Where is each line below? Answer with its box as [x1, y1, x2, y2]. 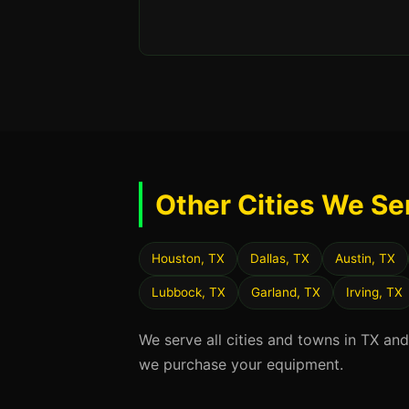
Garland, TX [251, 285, 320, 299]
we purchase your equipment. [139, 355, 343, 373]
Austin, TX [335, 251, 395, 266]
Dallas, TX [250, 251, 309, 266]
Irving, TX [346, 285, 403, 299]
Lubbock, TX [152, 285, 225, 299]
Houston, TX [152, 251, 225, 266]
